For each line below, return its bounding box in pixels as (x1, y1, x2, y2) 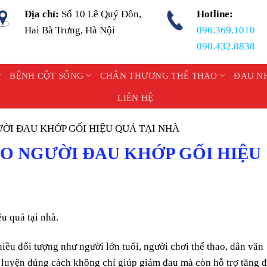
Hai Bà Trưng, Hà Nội (24, 24, 116, 36)
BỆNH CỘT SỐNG (10, 70, 84, 80)
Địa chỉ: (24, 8, 62, 20)
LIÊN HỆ (117, 93, 154, 103)
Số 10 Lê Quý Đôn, (61, 8, 142, 20)
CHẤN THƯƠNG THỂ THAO (100, 70, 218, 80)
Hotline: (196, 8, 233, 20)
